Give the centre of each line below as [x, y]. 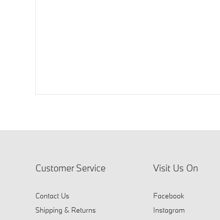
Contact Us [52, 195]
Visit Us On [176, 168]
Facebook [169, 195]
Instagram [169, 210]
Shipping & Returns [66, 210]
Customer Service [70, 168]
